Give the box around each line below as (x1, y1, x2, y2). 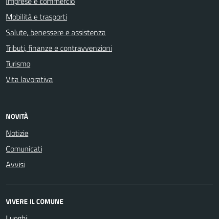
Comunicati (6, 143, 42, 154)
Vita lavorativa (6, 73, 53, 85)
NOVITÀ (6, 111, 28, 121)
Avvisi (6, 158, 25, 170)
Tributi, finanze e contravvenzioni (6, 42, 112, 54)
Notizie (6, 127, 28, 139)
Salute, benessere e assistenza (6, 26, 106, 38)
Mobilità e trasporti (6, 11, 67, 22)
